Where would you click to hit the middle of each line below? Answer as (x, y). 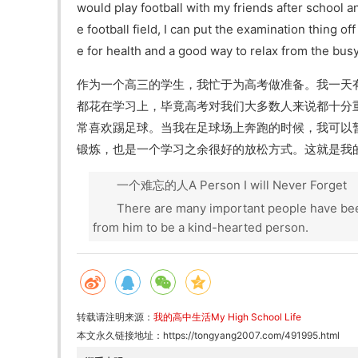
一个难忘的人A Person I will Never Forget (232, 185)
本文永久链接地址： (120, 335)
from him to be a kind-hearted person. (201, 227)
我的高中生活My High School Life (227, 317)
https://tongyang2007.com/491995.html (251, 335)
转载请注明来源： (115, 317)
